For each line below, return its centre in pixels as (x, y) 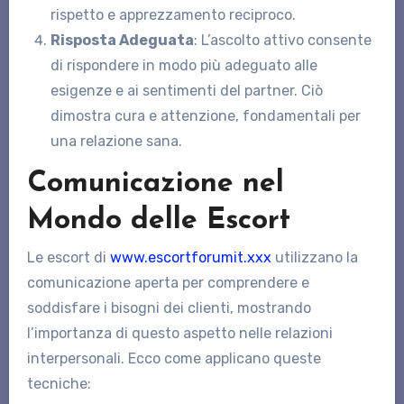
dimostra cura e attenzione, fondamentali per (205, 115)
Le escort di (68, 258)
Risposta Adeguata (122, 40)
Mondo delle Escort (158, 220)
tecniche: (59, 384)
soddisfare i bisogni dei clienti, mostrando (169, 308)
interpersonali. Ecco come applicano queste (174, 359)
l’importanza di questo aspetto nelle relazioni (179, 334)
